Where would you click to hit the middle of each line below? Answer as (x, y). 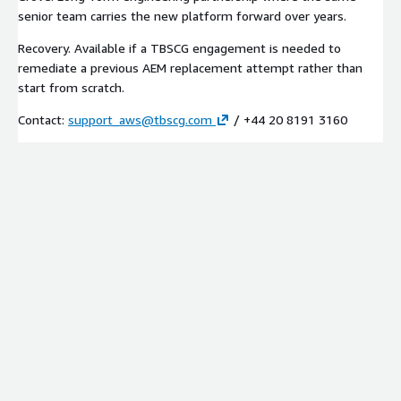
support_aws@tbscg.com (140, 119)
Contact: (43, 119)
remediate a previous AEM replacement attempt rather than (190, 67)
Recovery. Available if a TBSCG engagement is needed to (179, 47)
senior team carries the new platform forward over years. (182, 15)
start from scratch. (71, 87)
